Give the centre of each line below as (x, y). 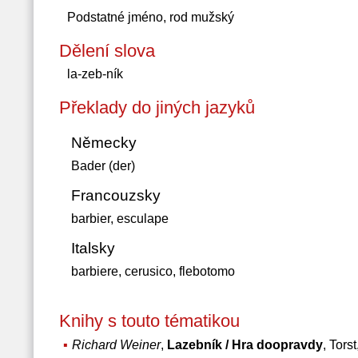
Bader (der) (103, 166)
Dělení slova (107, 51)
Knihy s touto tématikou (149, 321)
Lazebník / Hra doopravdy (245, 345)
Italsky (93, 248)
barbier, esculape (119, 219)
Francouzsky (115, 195)
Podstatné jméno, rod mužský (150, 17)
